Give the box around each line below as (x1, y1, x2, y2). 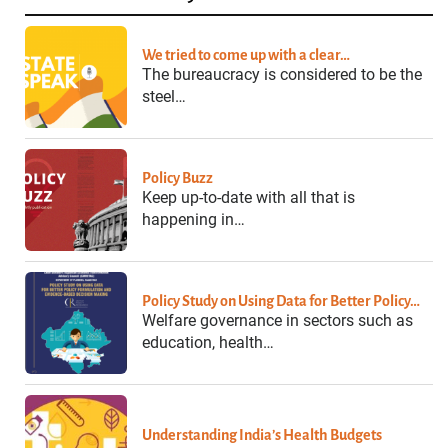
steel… (142, 86, 186, 106)
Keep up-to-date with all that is (142, 187, 355, 207)
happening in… (142, 209, 245, 229)
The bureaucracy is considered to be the (142, 64, 422, 84)
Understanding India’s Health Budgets (142, 426, 382, 443)
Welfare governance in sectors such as (142, 310, 413, 330)
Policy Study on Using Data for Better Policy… (142, 292, 420, 309)
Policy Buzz (142, 169, 213, 186)
